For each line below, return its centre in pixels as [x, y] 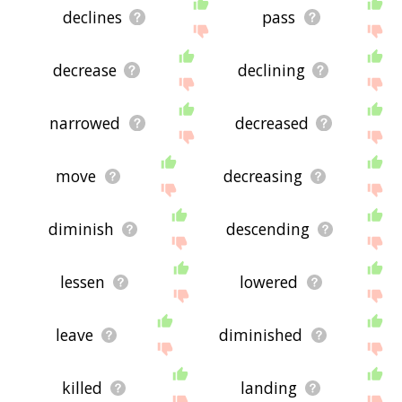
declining [272, 70]
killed [82, 388]
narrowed [85, 123]
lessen [82, 282]
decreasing [262, 176]
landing [268, 388]
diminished [261, 335]
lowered [269, 282]
